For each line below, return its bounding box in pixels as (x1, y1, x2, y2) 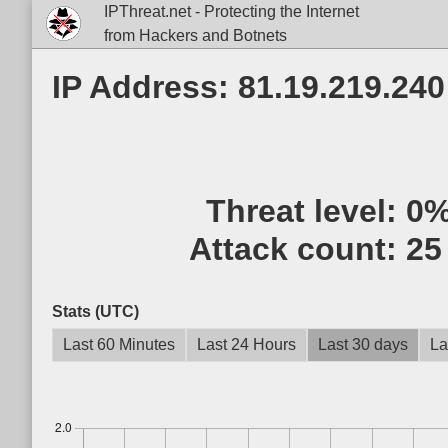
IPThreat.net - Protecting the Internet (103, 3, 359, 20)
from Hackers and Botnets (103, 27, 287, 44)
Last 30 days (318, 336, 408, 353)
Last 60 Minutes (63, 336, 175, 353)
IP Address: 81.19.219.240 (52, 69, 445, 105)
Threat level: (205, 193, 406, 229)
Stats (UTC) (52, 303, 139, 320)
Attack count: (188, 231, 406, 267)
